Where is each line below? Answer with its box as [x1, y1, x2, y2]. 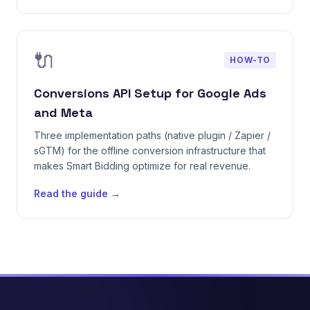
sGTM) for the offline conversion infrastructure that [34, 145, 266, 156]
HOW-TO [230, 55, 271, 65]
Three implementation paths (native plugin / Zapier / [34, 129, 271, 141]
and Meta [34, 104, 93, 120]
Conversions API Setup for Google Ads [34, 85, 266, 101]
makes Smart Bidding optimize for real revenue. [34, 160, 250, 172]
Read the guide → [34, 188, 120, 199]
